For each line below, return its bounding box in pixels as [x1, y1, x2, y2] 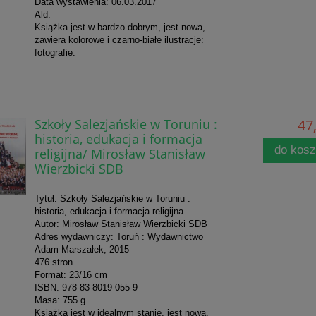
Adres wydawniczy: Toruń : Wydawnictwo [34, 231, 203, 243]
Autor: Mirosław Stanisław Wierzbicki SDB [34, 219, 207, 230]
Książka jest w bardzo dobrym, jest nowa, [34, 22, 205, 33]
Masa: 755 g [34, 295, 85, 306]
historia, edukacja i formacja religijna [34, 206, 183, 217]
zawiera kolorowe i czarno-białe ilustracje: [34, 35, 204, 46]
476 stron [34, 257, 73, 268]
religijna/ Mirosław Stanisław [34, 145, 205, 163]
